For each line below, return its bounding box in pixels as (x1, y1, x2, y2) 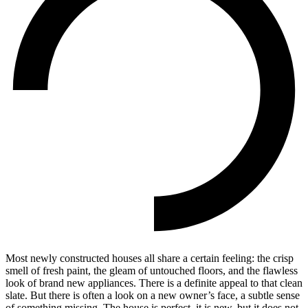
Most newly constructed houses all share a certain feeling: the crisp (5, 252, 294, 264)
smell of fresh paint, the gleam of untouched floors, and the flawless (5, 264, 298, 276)
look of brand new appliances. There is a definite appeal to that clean (5, 276, 302, 289)
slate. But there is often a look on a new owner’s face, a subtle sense (5, 289, 300, 301)
